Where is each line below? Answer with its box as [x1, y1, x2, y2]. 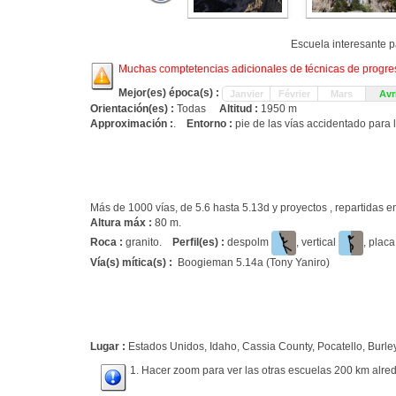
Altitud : [219, 103, 261, 115]
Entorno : [187, 118, 235, 130]
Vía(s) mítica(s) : [90, 256, 178, 269]
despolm [225, 236, 271, 249]
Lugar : [90, 340, 128, 353]
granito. [126, 236, 172, 249]
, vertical [296, 236, 339, 249]
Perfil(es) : [172, 236, 225, 249]
